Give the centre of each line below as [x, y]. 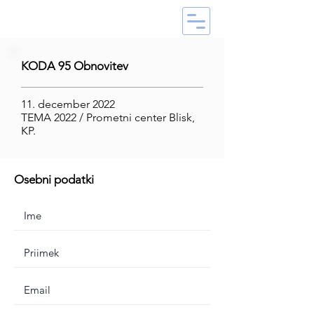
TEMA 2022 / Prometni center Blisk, [108, 117]
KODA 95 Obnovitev [75, 66]
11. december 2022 [68, 104]
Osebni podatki [54, 179]
